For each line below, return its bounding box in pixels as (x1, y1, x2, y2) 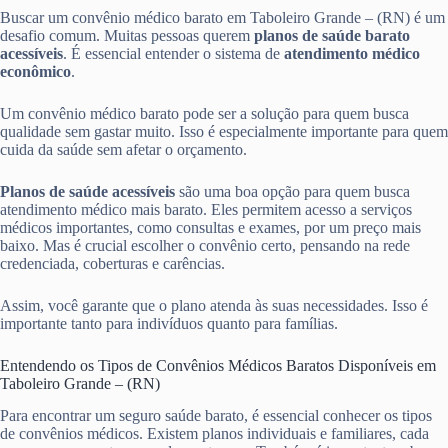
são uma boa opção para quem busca (175, 182, 410, 200)
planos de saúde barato (254, 26, 410, 44)
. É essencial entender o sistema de (63, 44, 284, 62)
